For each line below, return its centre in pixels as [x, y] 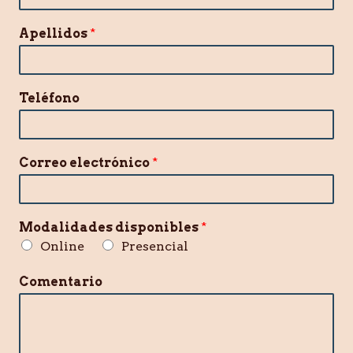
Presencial [155, 246]
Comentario [61, 281]
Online [62, 246]
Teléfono [49, 98]
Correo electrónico [85, 162]
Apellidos [54, 33]
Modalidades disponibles [110, 227]
